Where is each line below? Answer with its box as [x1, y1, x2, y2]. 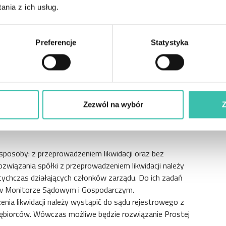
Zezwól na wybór [83, 100, 143, 109]
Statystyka [151, 38, 188, 47]
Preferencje [35, 38, 77, 47]
